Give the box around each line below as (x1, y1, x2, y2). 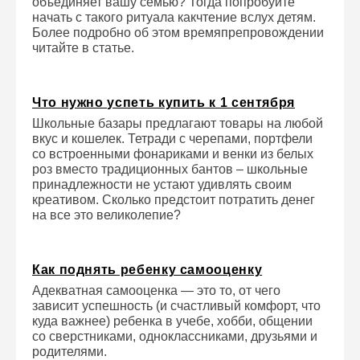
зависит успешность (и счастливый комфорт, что (32, 299, 321, 313)
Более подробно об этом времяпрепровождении (32, 26, 324, 39)
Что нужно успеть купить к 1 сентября (32, 96, 296, 109)
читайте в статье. (32, 41, 134, 55)
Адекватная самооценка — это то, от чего (32, 284, 280, 297)
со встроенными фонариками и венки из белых (32, 147, 313, 161)
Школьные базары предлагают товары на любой (32, 117, 323, 130)
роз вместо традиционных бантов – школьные (32, 162, 308, 176)
